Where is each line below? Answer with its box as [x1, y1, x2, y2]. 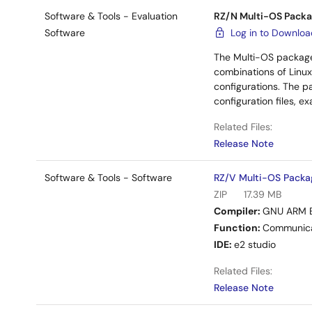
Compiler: [214, 205, 263, 217]
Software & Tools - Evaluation [45, 10, 178, 22]
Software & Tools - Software [45, 171, 172, 184]
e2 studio [234, 238, 276, 251]
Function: [214, 221, 263, 234]
